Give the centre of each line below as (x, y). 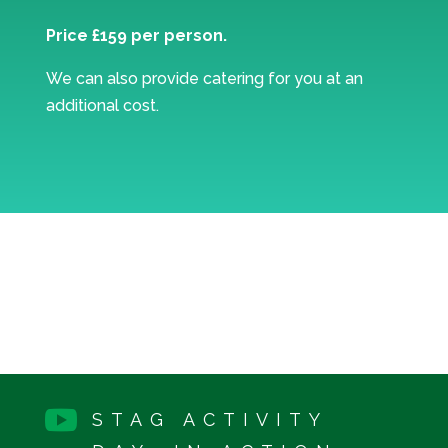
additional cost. (102, 106)
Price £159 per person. (136, 36)
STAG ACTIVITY (209, 420)
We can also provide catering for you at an (204, 79)
